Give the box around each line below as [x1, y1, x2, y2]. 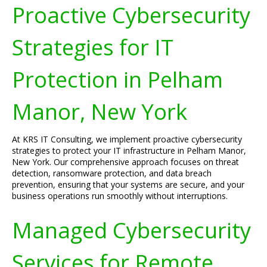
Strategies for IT [12, 32, 173, 62]
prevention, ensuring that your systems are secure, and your [12, 179, 244, 190]
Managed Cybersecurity [12, 215, 251, 245]
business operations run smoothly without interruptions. [12, 190, 228, 201]
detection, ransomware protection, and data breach [12, 167, 212, 179]
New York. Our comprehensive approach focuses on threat [12, 156, 239, 167]
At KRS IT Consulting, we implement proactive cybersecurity [12, 133, 242, 145]
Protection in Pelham [12, 64, 223, 94]
